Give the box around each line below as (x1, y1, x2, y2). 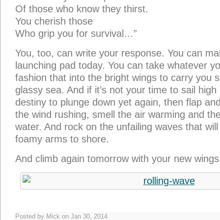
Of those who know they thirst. (15, 3, 148, 14)
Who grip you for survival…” (15, 28, 137, 39)
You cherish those (15, 16, 93, 27)
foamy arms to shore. (15, 134, 109, 144)
